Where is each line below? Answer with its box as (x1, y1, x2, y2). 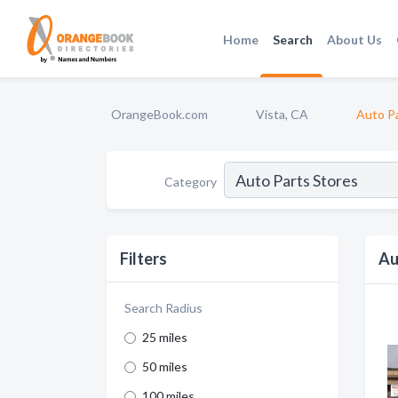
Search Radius (124, 300, 203, 315)
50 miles (142, 359, 187, 374)
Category (164, 173, 217, 189)
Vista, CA (256, 107, 308, 122)
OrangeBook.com (111, 107, 208, 122)
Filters (120, 249, 167, 268)
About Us (327, 31, 383, 47)
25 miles (142, 330, 187, 345)
